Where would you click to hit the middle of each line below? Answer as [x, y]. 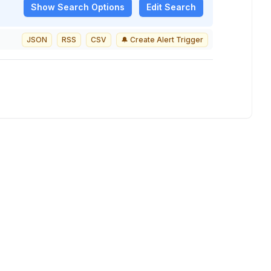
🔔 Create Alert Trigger [162, 40]
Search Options [90, 7]
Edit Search [171, 7]
